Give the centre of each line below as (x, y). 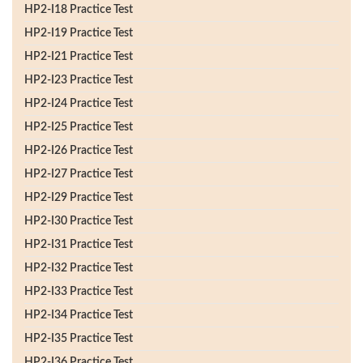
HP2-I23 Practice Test (79, 80)
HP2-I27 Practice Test (79, 174)
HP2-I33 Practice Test (79, 292)
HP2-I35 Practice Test (79, 339)
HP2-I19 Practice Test (79, 33)
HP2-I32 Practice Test (79, 268)
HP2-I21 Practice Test (79, 57)
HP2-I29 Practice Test (79, 198)
